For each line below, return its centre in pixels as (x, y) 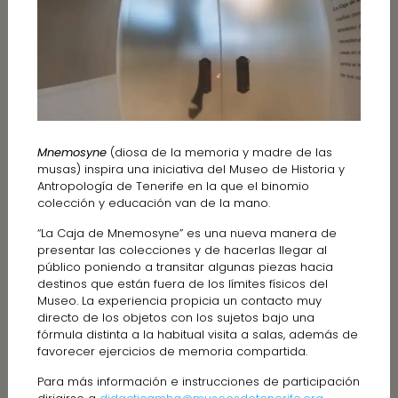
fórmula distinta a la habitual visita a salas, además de (197, 334)
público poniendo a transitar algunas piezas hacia (185, 267)
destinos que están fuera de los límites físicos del (182, 283)
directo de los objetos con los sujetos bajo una (175, 317)
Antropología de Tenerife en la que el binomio (173, 186)
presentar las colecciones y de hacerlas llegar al (182, 250)
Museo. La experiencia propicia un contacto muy (179, 300)
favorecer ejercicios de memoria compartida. (172, 351)
